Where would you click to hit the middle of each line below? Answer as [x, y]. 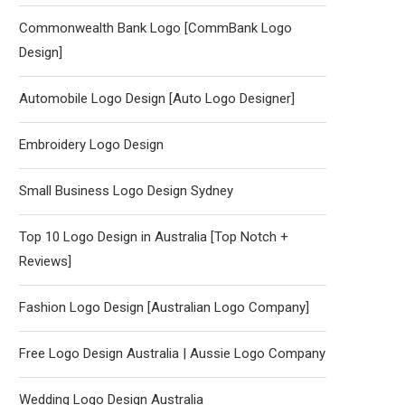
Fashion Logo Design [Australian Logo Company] [164, 307]
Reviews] [45, 261]
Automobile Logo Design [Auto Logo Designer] [157, 99]
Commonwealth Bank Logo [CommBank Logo [155, 28]
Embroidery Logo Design [91, 145]
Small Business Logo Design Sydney [126, 191]
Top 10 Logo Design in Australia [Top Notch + [154, 237]
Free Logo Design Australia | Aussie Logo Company [172, 353]
